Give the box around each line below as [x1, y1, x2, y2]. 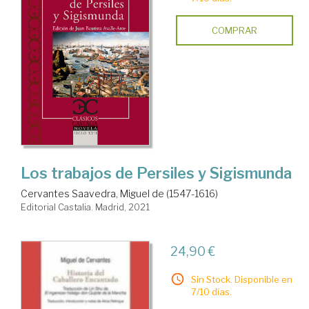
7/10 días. [190, 286, 232, 298]
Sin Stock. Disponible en [190, 274, 292, 286]
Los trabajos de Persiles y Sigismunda [21, 164, 292, 183]
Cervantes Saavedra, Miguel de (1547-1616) [21, 188, 218, 200]
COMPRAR [211, 24, 257, 36]
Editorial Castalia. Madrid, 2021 [21, 201, 150, 213]
